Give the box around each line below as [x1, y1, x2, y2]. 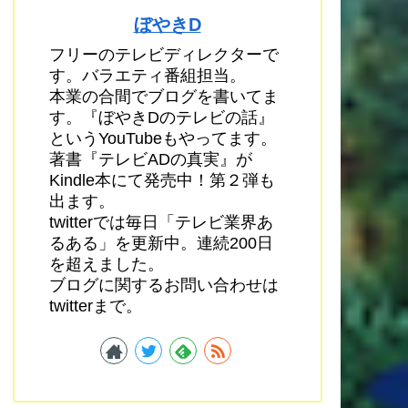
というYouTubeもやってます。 [48, 128, 277, 148]
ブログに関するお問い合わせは [48, 275, 279, 294]
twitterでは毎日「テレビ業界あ [48, 212, 273, 231]
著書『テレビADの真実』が [48, 149, 252, 168]
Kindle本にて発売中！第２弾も [48, 170, 275, 189]
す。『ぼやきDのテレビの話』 [48, 107, 274, 127]
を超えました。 [48, 254, 164, 273]
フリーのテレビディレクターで [48, 45, 279, 64]
